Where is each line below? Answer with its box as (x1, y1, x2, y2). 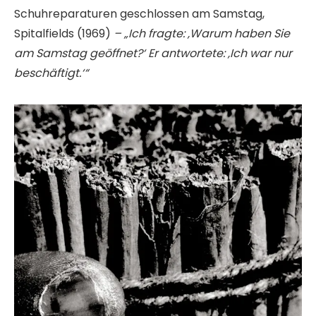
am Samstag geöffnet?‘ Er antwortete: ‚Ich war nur (14, 45, 292, 62)
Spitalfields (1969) (14, 25, 114, 42)
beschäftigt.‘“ (14, 65, 88, 82)
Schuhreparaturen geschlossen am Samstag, (14, 6, 265, 23)
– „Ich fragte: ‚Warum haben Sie (114, 25, 290, 42)
